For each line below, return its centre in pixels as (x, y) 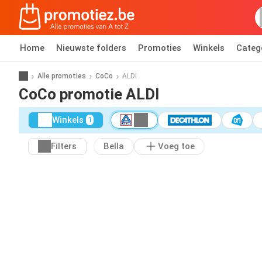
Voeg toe (176, 146)
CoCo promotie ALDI (89, 94)
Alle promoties (62, 76)
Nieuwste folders (91, 48)
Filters (64, 146)
